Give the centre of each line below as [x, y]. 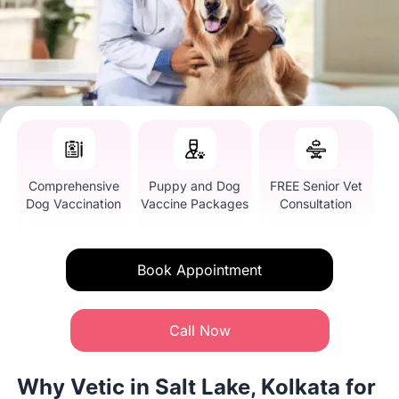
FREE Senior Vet [316, 185]
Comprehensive [73, 185]
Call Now [199, 330]
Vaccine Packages [195, 203]
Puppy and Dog [195, 185]
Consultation [316, 203]
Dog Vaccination [74, 203]
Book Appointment [199, 269]
